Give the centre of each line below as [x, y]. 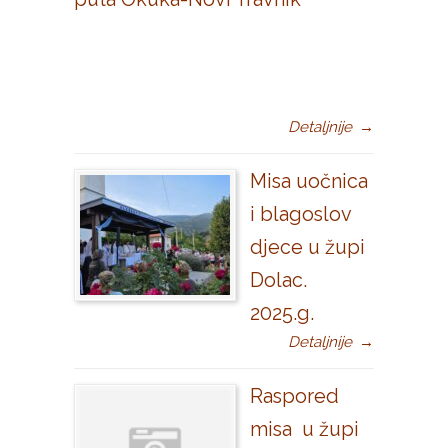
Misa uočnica [309, 181]
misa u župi [304, 429]
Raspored [294, 396]
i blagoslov [300, 214]
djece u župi [307, 247]
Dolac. [278, 280]
